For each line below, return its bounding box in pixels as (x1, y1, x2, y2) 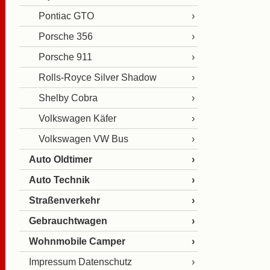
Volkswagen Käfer (39, 113, 116, 124)
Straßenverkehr (29, 195, 100, 206)
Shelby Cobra (39, 93, 98, 103)
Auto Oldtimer (29, 154, 92, 165)
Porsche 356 (39, 31, 93, 42)
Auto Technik (29, 175, 90, 185)
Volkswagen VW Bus (39, 134, 128, 144)
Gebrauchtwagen (29, 216, 107, 226)
